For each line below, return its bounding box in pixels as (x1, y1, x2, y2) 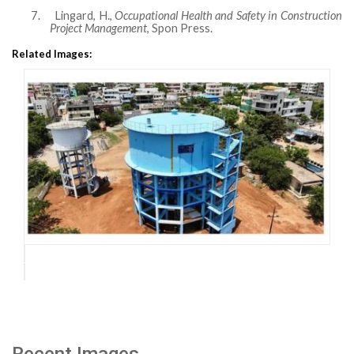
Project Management (50, 21, 147, 35)
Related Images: (12, 47, 92, 60)
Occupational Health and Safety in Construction (115, 9, 343, 22)
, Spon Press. (147, 21, 213, 35)
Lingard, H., (55, 9, 115, 22)
